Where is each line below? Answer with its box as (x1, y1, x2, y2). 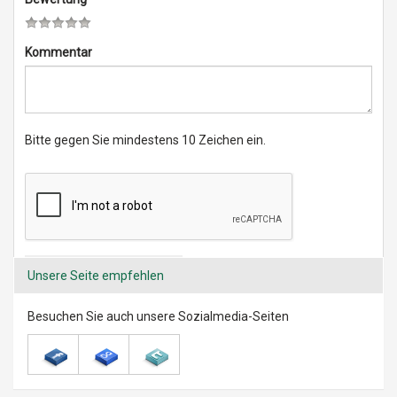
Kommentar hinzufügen (36, 263, 171, 277)
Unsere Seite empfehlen (27, 269, 164, 283)
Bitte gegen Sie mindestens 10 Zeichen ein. (25, 133, 266, 147)
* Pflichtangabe (25, 300, 112, 315)
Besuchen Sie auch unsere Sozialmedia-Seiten (27, 309, 289, 323)
